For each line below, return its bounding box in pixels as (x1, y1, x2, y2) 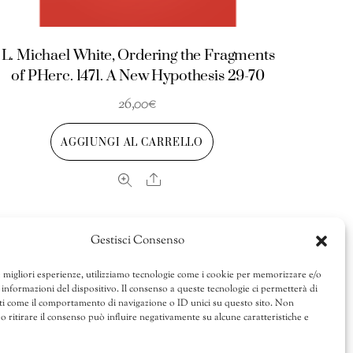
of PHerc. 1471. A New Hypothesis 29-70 (11, 66, 265, 85)
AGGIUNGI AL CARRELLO (60, 136, 204, 150)
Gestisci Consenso (91, 232, 185, 250)
